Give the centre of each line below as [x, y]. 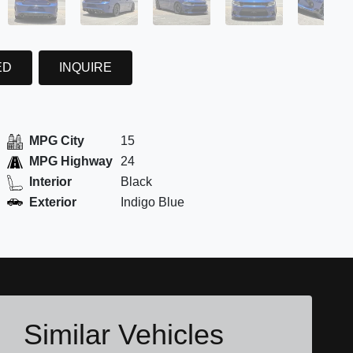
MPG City [56, 141]
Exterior [52, 203]
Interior [50, 182]
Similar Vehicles [124, 335]
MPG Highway [71, 162]
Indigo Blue [152, 203]
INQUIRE [85, 67]
